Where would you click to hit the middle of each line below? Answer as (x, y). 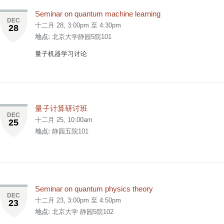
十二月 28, (51, 25)
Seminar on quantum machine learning (98, 13)
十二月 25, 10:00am (64, 120)
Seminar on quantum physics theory (94, 189)
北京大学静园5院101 (82, 36)
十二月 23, (51, 200)
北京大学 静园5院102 (83, 212)
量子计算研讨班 (61, 108)
